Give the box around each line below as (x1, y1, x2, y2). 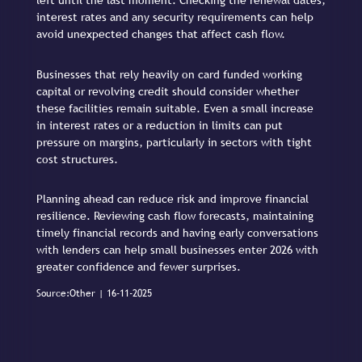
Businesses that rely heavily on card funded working (36, 67, 302, 81)
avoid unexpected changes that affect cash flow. (36, 27, 285, 41)
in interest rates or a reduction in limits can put (36, 118, 283, 132)
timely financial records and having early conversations (36, 226, 318, 240)
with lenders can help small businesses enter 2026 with (36, 243, 318, 257)
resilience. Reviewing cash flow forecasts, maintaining (36, 209, 314, 223)
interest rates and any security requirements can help (36, 11, 314, 24)
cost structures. (36, 152, 118, 166)
